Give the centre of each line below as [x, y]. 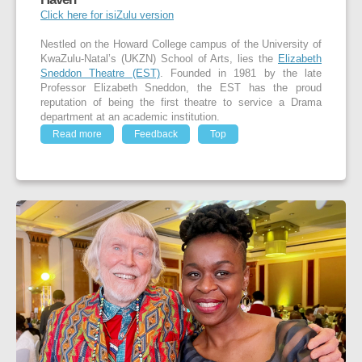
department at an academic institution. [130, 118]
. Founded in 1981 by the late [240, 74]
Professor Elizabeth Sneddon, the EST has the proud [181, 88]
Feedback [156, 135]
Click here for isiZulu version [107, 16]
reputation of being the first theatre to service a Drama [181, 103]
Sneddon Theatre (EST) [100, 74]
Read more [77, 135]
